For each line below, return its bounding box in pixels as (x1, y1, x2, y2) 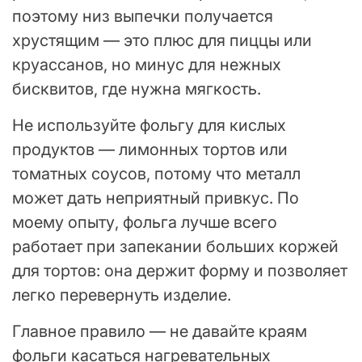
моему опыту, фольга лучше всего (12, 212, 277, 232)
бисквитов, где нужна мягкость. (12, 78, 261, 99)
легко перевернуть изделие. (12, 284, 231, 305)
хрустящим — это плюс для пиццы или (12, 30, 312, 50)
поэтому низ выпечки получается (12, 6, 273, 26)
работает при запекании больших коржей (12, 236, 339, 256)
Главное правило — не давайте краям (12, 321, 307, 341)
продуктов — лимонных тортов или (12, 139, 288, 159)
